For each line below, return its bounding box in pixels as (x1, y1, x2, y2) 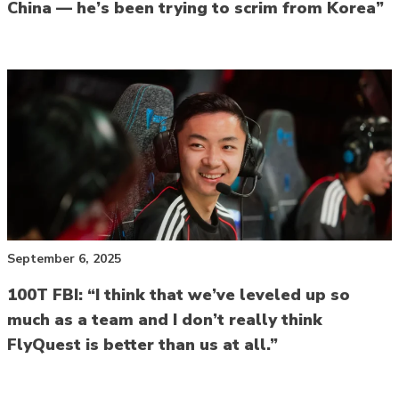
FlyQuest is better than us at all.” (7, 333, 278, 355)
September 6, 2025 (7, 249, 121, 267)
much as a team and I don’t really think (7, 308, 322, 330)
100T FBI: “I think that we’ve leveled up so (7, 283, 350, 305)
